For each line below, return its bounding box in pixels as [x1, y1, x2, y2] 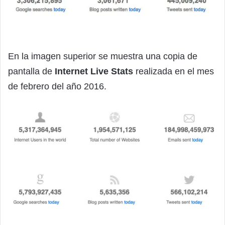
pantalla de [8, 66, 55, 77]
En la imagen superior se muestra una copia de [8, 51, 197, 62]
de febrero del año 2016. [8, 81, 106, 92]
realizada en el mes [133, 66, 214, 77]
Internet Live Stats [55, 66, 133, 77]
